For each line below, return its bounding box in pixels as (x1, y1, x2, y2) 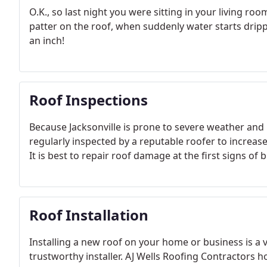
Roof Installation (29, 205, 148, 225)
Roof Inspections (29, 90, 148, 110)
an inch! (29, 34, 64, 47)
